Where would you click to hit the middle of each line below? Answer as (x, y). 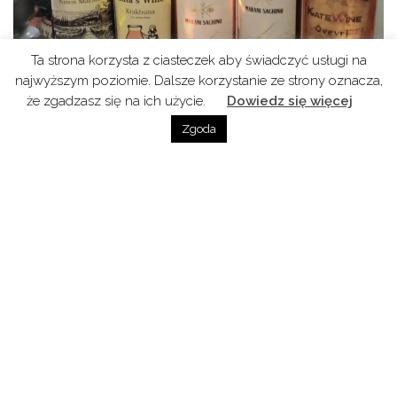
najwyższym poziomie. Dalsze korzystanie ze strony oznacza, (198, 80)
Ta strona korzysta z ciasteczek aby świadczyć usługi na (198, 60)
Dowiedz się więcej (290, 101)
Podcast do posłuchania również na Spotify (156, 249)
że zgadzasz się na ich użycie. (118, 101)
